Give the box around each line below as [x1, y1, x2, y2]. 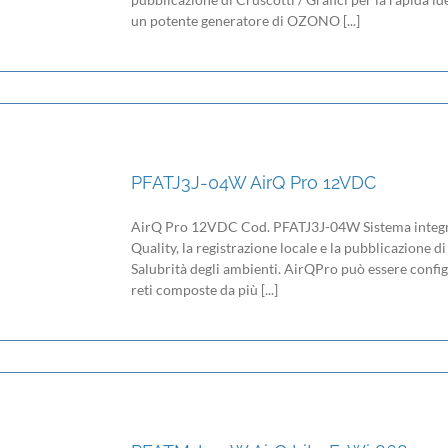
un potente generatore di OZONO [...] [131, 12, 360, 30]
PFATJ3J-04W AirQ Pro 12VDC [131, 172, 376, 194]
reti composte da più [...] [131, 280, 278, 298]
